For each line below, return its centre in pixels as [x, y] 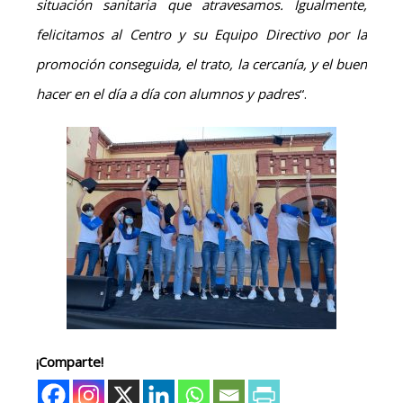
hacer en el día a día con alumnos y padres [168, 93]
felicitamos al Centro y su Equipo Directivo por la [201, 34]
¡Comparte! [70, 361]
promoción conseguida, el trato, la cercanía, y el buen [201, 63]
